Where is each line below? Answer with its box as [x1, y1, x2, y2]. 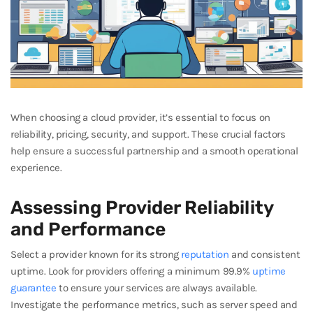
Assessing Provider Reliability [10, 196, 273, 219]
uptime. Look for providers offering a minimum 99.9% [10, 264, 253, 277]
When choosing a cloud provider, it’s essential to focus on [10, 111, 270, 124]
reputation [181, 247, 229, 261]
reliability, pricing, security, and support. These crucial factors [10, 128, 286, 140]
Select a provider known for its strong [10, 247, 182, 261]
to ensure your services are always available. [56, 281, 258, 294]
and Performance [10, 218, 166, 240]
